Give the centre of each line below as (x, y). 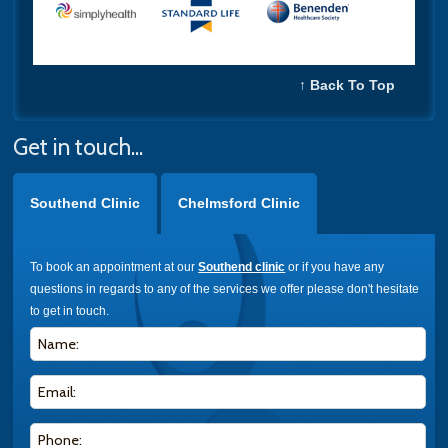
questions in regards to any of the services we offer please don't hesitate (225, 288)
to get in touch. (70, 310)
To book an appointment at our (114, 266)
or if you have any (335, 266)
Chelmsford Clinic (238, 202)
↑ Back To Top (346, 84)
